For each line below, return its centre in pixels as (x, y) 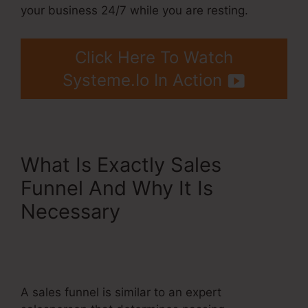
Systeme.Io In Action (142, 80)
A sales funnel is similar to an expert (121, 293)
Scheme (59, 258)
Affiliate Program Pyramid (140, 235)
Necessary (73, 212)
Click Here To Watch (154, 58)
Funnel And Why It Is (117, 188)
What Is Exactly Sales (121, 165)
